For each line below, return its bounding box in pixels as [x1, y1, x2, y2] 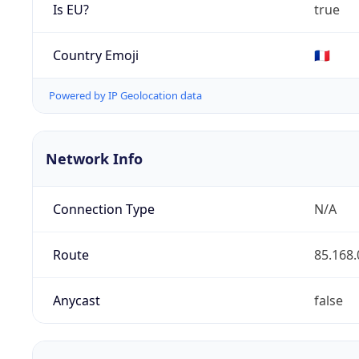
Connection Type [52, 200, 155, 219]
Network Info [46, 149, 143, 169]
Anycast [52, 292, 100, 310]
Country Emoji [52, 46, 139, 64]
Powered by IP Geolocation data [49, 88, 202, 103]
